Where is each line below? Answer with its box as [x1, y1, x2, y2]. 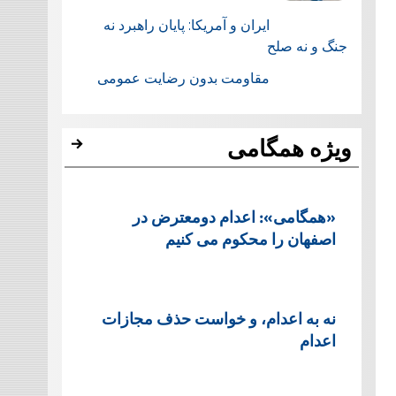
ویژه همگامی [226, 134, 352, 162]
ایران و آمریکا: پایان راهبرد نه [103, 16, 270, 34]
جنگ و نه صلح [263, 37, 347, 55]
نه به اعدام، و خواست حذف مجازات [101, 307, 336, 330]
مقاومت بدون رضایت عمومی [96, 69, 270, 87]
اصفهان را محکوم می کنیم [164, 226, 336, 249]
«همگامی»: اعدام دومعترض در [132, 204, 336, 227]
